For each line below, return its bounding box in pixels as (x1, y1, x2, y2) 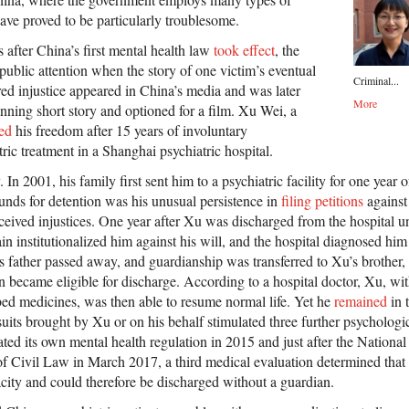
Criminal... (353, 73, 399, 89)
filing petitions (281, 191, 363, 211)
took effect (214, 40, 275, 60)
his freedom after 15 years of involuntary (12, 121, 247, 141)
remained (334, 291, 387, 311)
